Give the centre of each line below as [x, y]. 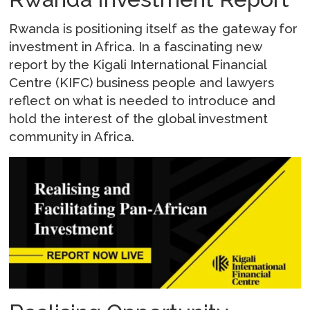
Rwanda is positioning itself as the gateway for [154, 28]
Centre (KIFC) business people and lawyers [142, 82]
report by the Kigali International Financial [138, 64]
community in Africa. [72, 136]
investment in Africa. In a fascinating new [136, 46]
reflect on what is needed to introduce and [143, 100]
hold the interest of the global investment [139, 118]
